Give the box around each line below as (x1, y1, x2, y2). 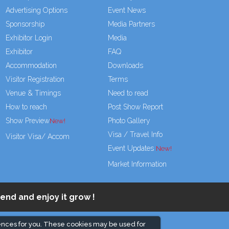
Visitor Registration (5, 75, 64, 84)
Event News (107, 6, 146, 15)
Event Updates (107, 144, 154, 153)
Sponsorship (5, 20, 44, 29)
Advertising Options (5, 6, 67, 15)
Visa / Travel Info (107, 130, 163, 139)
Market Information (107, 159, 167, 168)
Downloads (107, 61, 143, 70)
